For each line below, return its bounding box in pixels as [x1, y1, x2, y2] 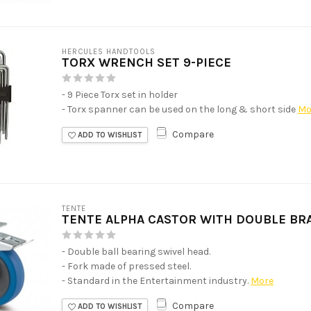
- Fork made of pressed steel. [62, 260, 191, 272]
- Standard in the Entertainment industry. [62, 274, 249, 287]
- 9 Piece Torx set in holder [62, 88, 178, 101]
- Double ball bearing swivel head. [62, 245, 210, 258]
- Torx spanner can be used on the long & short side [62, 103, 296, 115]
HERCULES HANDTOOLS [62, 47, 155, 56]
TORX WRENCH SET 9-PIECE [62, 54, 231, 70]
